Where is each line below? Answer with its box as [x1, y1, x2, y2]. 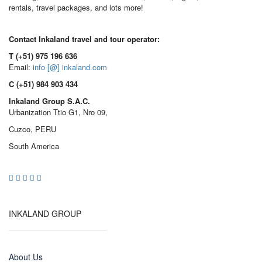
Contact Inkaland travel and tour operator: [9, 33, 160, 45]
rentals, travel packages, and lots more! [9, 2, 143, 13]
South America [9, 140, 59, 152]
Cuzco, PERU [9, 123, 56, 135]
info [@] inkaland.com [33, 61, 107, 73]
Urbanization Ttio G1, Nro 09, [9, 106, 108, 118]
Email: [9, 61, 33, 73]
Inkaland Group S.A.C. [9, 95, 90, 107]
